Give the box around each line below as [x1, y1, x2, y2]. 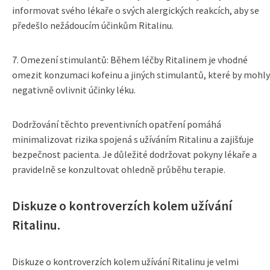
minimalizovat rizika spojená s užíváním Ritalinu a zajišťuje [12, 133, 254, 145]
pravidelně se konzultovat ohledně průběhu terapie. [12, 163, 225, 175]
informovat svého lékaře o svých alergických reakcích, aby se [12, 4, 259, 16]
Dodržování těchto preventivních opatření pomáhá [12, 118, 221, 130]
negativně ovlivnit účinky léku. [12, 84, 136, 96]
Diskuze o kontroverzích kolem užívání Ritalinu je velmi [12, 256, 239, 268]
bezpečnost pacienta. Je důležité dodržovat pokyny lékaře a [12, 148, 257, 160]
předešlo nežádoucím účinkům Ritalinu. [12, 19, 174, 31]
